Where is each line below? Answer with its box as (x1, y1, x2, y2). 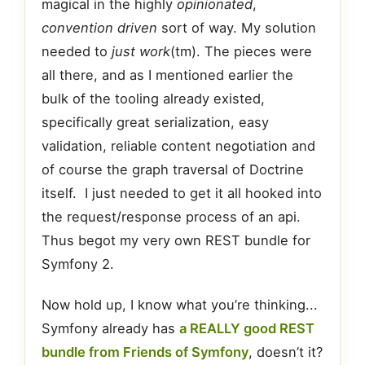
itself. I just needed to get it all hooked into (42, 184, 322, 201)
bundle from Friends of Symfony (42, 344, 248, 361)
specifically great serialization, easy (42, 113, 269, 130)
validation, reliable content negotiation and (42, 137, 315, 154)
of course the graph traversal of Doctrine (42, 161, 304, 178)
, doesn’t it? (248, 344, 323, 361)
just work (112, 42, 170, 59)
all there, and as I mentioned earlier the (42, 66, 293, 83)
